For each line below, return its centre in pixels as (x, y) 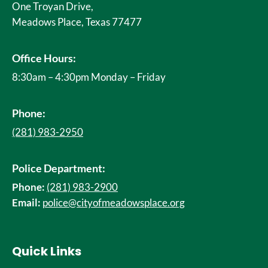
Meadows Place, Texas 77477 (77, 22)
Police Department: (59, 168)
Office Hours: (44, 58)
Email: (26, 203)
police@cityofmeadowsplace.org (114, 203)
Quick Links (47, 252)
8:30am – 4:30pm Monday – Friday (89, 77)
